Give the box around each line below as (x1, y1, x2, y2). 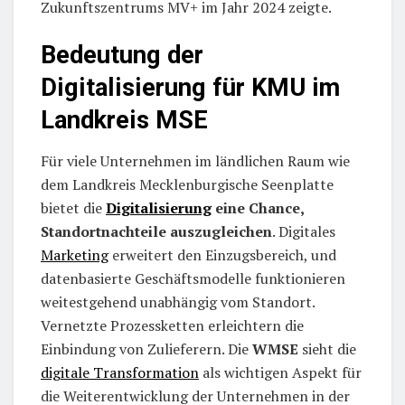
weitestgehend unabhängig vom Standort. (41, 292, 315, 313)
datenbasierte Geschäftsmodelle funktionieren (41, 268, 345, 289)
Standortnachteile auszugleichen (41, 221, 272, 242)
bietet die (41, 198, 106, 219)
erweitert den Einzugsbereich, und (108, 245, 336, 266)
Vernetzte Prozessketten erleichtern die (41, 316, 304, 336)
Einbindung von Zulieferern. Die (41, 339, 252, 360)
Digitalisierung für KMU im (41, 73, 340, 103)
